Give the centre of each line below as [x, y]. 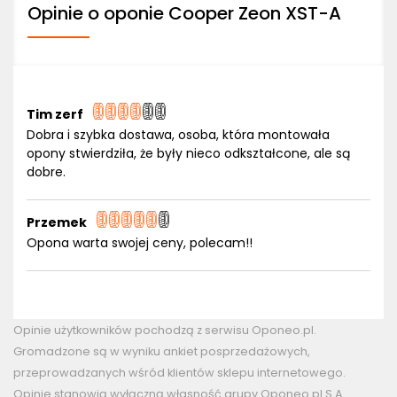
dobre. [46, 172]
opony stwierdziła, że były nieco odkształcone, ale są [188, 153]
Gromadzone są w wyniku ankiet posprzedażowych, [162, 351]
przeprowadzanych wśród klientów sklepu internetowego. [179, 373]
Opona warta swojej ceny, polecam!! [140, 243]
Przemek [57, 222]
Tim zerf [55, 114]
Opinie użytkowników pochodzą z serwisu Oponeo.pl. [165, 330]
